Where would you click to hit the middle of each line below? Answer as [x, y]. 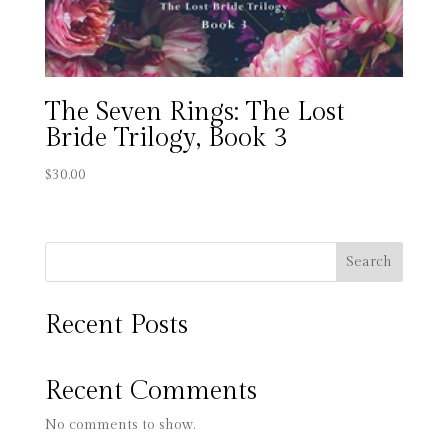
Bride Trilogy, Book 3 [165, 138]
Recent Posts [116, 325]
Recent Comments [150, 391]
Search [369, 262]
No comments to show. [119, 425]
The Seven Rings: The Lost [194, 112]
